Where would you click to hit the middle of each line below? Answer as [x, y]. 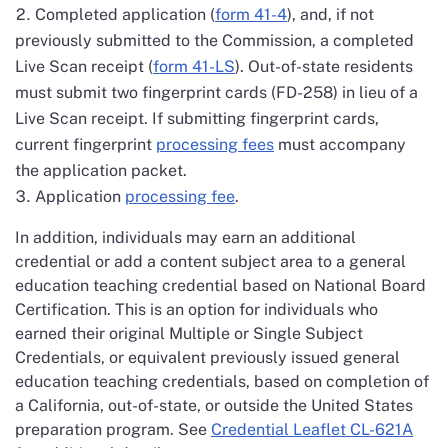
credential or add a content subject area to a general [210, 261]
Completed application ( [125, 14]
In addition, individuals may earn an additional [185, 237]
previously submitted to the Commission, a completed [214, 40]
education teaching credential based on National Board [220, 285]
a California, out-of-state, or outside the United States [214, 405]
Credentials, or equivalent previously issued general [207, 357]
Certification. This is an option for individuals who [196, 309]
